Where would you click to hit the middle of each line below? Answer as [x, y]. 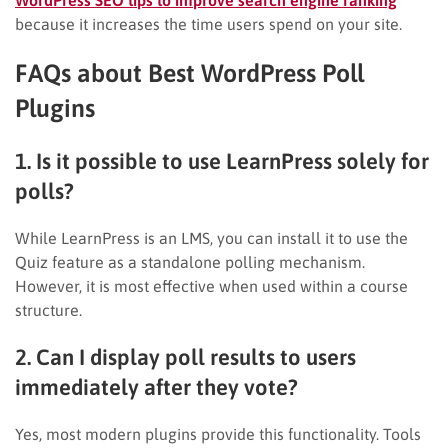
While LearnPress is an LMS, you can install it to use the [211, 237]
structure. [48, 309]
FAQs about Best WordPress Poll [189, 72]
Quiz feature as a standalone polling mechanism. [190, 261]
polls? [44, 190]
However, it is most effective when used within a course [211, 285]
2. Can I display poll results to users [185, 356]
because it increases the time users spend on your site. [208, 23]
